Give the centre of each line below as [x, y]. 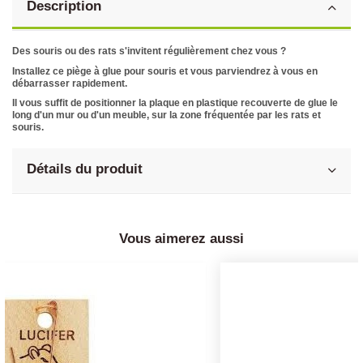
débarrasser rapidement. [71, 83]
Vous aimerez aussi [181, 239]
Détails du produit [85, 169]
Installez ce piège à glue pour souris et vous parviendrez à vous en [165, 71]
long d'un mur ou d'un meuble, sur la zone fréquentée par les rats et [167, 115]
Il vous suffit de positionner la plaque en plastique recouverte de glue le [175, 103]
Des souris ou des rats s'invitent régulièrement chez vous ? [149, 51]
